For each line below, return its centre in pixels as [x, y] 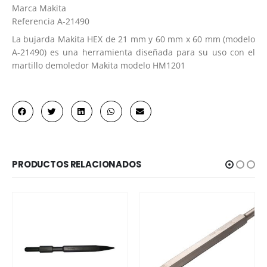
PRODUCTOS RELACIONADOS [77, 164]
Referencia [33, 21]
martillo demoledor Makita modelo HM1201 [99, 65]
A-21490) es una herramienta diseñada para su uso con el [133, 52]
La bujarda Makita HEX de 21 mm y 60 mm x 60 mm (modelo [133, 39]
